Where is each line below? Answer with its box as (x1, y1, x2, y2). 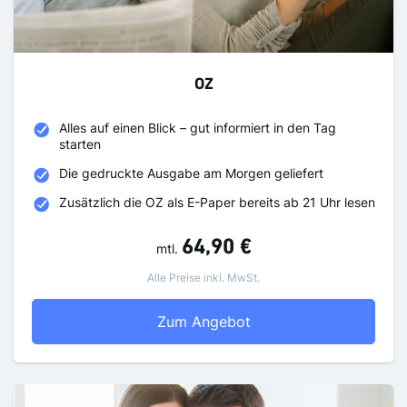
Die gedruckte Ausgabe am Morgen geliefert (59, 165, 323, 182)
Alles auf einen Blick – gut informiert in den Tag (59, 120, 336, 136)
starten (59, 136, 101, 153)
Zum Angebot (156, 313, 251, 332)
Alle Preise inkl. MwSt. (147, 271, 260, 285)
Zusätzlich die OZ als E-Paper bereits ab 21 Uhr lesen (59, 194, 375, 211)
